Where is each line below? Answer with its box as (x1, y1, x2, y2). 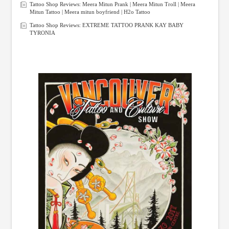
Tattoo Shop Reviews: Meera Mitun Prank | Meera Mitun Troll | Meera (29, 1, 195, 8)
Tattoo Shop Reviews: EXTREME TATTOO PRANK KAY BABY (29, 21, 184, 28)
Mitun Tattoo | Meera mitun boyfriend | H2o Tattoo (29, 9, 150, 15)
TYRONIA (29, 29, 55, 36)
